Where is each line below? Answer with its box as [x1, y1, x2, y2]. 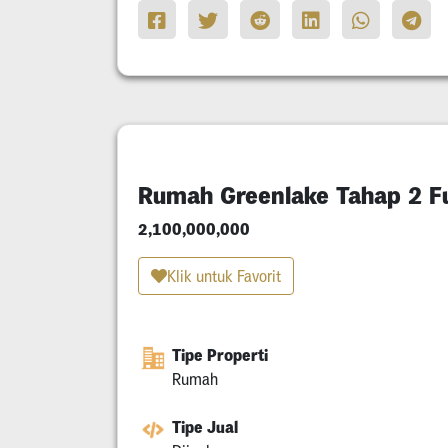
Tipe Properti [172, 345, 268, 366]
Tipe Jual [172, 417, 238, 438]
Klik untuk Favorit [167, 267, 281, 286]
